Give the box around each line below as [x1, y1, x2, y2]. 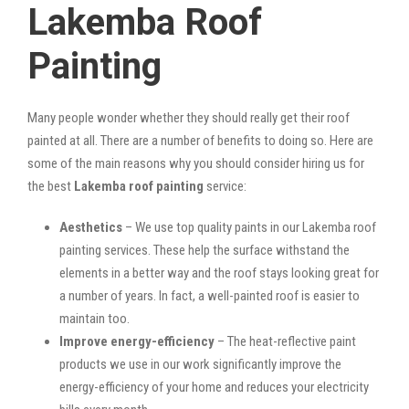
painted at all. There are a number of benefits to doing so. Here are [27, 131, 373, 149]
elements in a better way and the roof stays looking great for [59, 264, 379, 281]
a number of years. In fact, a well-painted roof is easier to [59, 287, 360, 304]
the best [27, 177, 74, 194]
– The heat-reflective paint [215, 332, 356, 350]
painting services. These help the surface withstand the [59, 241, 350, 258]
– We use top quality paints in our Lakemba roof [122, 218, 376, 236]
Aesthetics [59, 218, 122, 236]
